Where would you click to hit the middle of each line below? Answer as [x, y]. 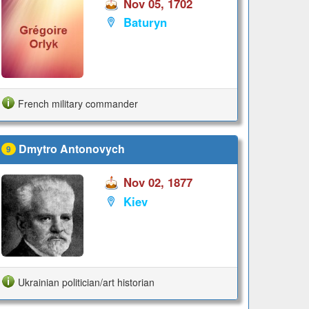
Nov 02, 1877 [158, 182]
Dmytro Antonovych [71, 148]
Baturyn [145, 22]
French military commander [78, 103]
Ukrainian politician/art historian [86, 282]
